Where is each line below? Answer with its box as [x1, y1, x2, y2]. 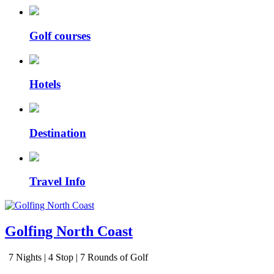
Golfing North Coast [5, 223, 133, 239]
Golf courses [29, 29, 91, 42]
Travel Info [29, 175, 86, 188]
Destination [29, 126, 86, 139]
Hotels [29, 78, 61, 91]
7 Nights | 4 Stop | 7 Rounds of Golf [6, 251, 148, 262]
